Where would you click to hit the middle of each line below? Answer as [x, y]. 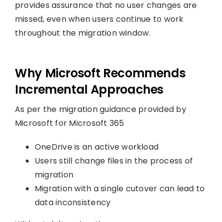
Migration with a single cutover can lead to [120, 188]
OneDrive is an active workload [97, 147]
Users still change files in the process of [114, 161]
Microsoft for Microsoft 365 [69, 123]
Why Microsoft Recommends [100, 73]
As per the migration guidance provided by [100, 109]
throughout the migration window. [83, 33]
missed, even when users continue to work [99, 19]
